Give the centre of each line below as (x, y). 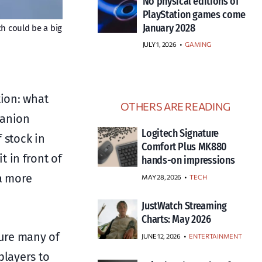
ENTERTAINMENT (216, 236)
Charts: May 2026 (176, 220)
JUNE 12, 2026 (161, 236)
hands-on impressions (188, 161)
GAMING (198, 44)
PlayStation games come (194, 15)
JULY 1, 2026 (159, 44)
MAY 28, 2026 (162, 177)
